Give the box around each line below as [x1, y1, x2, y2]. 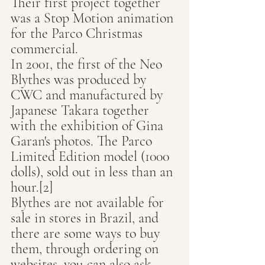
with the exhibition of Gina [11, 117, 167, 134]
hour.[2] [11, 179, 53, 196]
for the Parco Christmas [11, 25, 146, 42]
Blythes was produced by [11, 71, 150, 88]
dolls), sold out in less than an [11, 163, 176, 180]
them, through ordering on [11, 240, 162, 257]
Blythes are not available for [11, 194, 167, 211]
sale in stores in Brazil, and [11, 209, 162, 227]
